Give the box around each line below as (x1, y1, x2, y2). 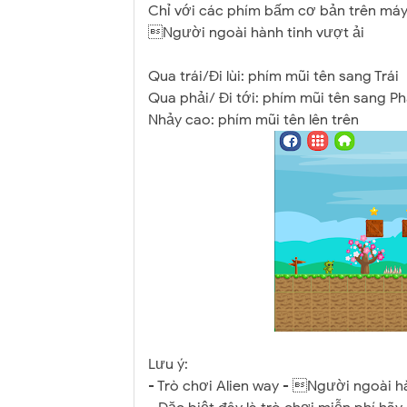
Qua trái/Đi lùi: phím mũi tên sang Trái (148, 66, 399, 85)
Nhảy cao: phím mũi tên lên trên (148, 110, 359, 129)
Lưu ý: (148, 354, 192, 373)
